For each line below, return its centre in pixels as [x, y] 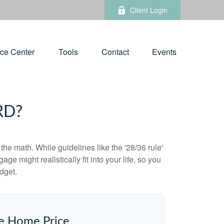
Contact [115, 52]
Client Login [149, 10]
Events [164, 52]
